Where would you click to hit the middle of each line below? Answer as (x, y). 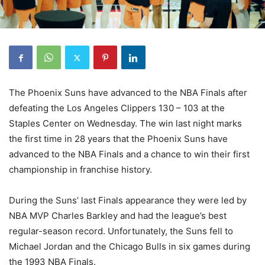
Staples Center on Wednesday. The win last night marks (125, 123)
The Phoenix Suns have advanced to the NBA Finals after (128, 93)
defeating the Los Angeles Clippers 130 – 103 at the (117, 108)
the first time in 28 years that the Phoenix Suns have (118, 139)
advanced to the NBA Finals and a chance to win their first (129, 154)
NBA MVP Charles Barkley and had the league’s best (118, 216)
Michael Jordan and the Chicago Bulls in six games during (130, 246)
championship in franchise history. (80, 169)
